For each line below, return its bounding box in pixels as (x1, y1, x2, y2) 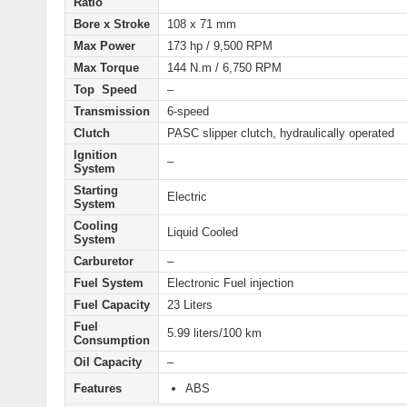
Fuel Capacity (74, 298, 150, 313)
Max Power (74, 39, 135, 54)
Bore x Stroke (74, 17, 150, 32)
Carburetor (74, 254, 134, 269)
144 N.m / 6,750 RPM (167, 61, 282, 75)
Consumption (74, 333, 150, 348)
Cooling (74, 219, 118, 233)
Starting (74, 184, 118, 198)
